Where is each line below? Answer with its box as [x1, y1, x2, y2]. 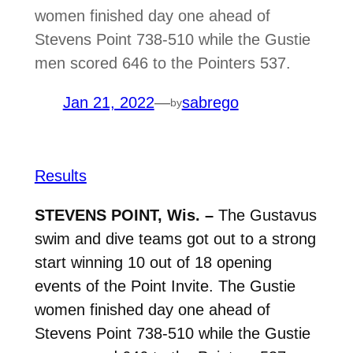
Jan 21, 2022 [62, 94, 154, 112]
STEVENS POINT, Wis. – [34, 206, 218, 224]
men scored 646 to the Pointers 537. [34, 54, 291, 72]
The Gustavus [217, 206, 317, 224]
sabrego [181, 94, 239, 112]
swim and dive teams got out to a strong [34, 229, 316, 247]
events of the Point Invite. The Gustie [34, 277, 295, 295]
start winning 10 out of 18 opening [34, 253, 272, 271]
